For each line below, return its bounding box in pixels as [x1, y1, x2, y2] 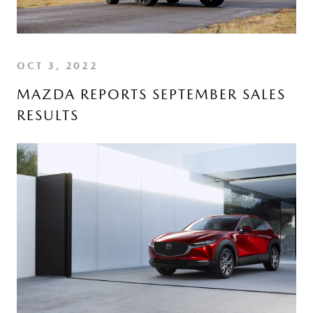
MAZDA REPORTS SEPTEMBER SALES [17, 86, 286, 103]
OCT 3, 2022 [17, 60, 99, 71]
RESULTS [17, 107, 79, 124]
